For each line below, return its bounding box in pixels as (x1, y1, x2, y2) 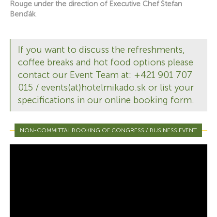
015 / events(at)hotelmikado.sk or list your (18, 82, 194, 93)
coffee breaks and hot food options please (18, 57, 193, 68)
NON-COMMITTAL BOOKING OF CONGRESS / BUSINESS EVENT (20, 127, 197, 134)
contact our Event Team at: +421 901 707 (18, 69, 192, 81)
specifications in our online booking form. (18, 94, 194, 106)
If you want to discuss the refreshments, (18, 44, 185, 56)
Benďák (10, 10, 35, 19)
